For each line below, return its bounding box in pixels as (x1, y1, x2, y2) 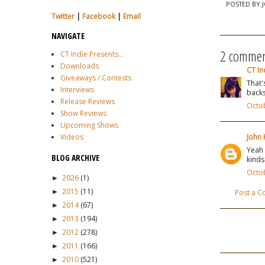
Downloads (60, 61, 99, 71)
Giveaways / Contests (60, 73, 131, 83)
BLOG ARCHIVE (51, 152, 99, 163)
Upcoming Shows (60, 120, 118, 130)
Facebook (82, 11, 115, 21)
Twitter (51, 11, 75, 21)
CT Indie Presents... (60, 49, 124, 59)
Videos (60, 132, 83, 142)
